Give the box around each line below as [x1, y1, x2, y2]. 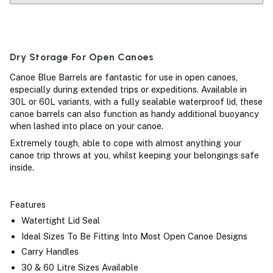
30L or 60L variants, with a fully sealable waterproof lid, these [10, 96, 263, 107]
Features [10, 199, 46, 210]
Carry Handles [21, 246, 79, 257]
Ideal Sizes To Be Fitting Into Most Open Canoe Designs [21, 230, 247, 241]
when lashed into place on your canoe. [10, 120, 163, 131]
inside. [10, 162, 34, 173]
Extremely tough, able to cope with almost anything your [10, 138, 241, 149]
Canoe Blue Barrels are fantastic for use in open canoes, [10, 71, 238, 82]
